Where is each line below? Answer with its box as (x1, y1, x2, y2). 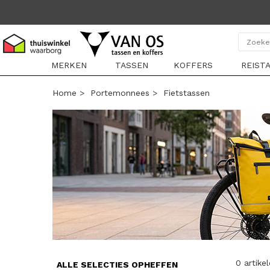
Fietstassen (163, 88, 210, 98)
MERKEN (51, 60, 87, 70)
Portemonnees (90, 88, 149, 98)
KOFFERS (173, 60, 213, 70)
